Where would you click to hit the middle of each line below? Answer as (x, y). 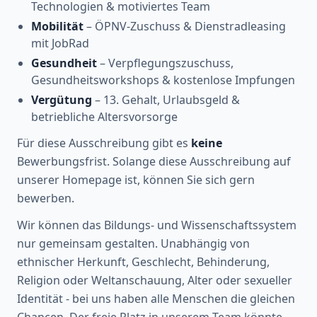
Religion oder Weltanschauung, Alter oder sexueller (155, 280)
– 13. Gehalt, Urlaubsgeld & (166, 99)
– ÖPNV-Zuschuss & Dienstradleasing (185, 26)
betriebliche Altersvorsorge (104, 116)
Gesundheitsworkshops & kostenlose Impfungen (163, 80)
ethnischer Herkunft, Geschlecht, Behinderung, (143, 261)
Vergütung (62, 99)
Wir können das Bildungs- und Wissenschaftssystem (157, 225)
